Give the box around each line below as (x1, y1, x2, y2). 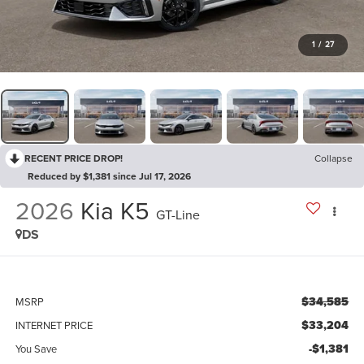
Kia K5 (80, 193, 149, 228)
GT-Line (155, 206, 200, 224)
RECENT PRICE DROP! (24, 150, 123, 165)
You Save (15, 340, 57, 356)
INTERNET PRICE (15, 317, 93, 332)
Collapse (314, 150, 353, 165)
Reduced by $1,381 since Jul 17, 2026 (28, 168, 191, 183)
